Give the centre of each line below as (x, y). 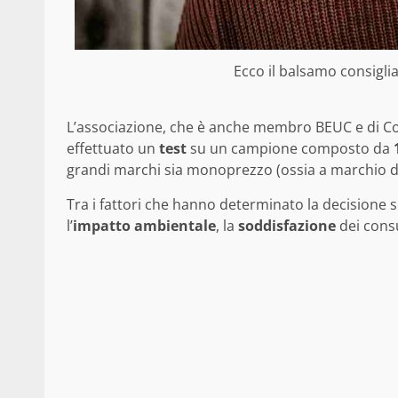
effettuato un (113, 149)
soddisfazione (287, 226)
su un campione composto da (288, 149)
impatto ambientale (144, 226)
